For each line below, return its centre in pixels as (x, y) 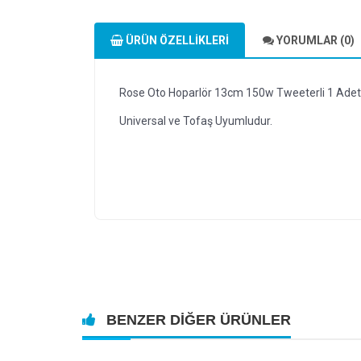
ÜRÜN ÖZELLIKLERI (176, 40)
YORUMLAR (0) (314, 40)
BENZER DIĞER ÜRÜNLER (197, 320)
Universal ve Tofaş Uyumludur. (196, 121)
